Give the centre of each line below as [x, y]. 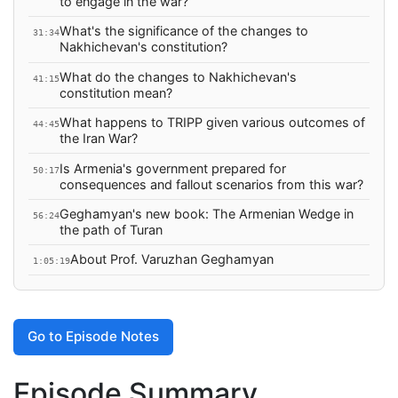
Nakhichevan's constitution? [143, 47]
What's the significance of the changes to [183, 31]
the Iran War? [98, 139]
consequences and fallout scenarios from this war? [211, 184]
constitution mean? [115, 92]
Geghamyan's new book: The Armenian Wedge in [206, 213]
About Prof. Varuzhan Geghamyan [171, 259]
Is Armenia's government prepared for [172, 168]
